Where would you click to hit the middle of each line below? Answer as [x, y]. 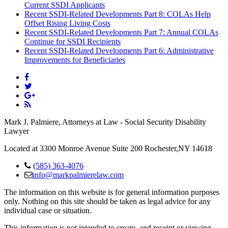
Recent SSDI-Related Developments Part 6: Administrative [119, 50]
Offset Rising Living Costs [67, 23]
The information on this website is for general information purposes [112, 192]
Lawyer [17, 131]
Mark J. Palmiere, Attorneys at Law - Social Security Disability [105, 122]
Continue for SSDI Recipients [73, 41]
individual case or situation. [48, 210]
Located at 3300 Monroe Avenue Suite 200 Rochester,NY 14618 [108, 148]
